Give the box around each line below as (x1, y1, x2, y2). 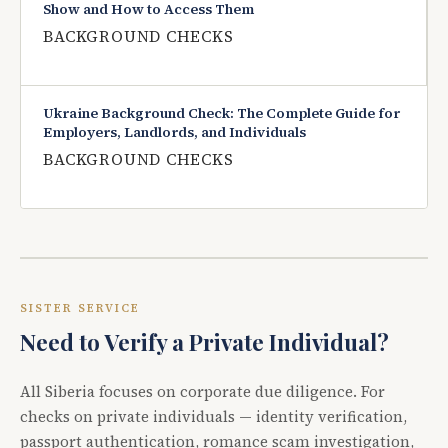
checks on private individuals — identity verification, (20, 406, 407, 427)
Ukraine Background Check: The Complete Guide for (43, 102, 401, 123)
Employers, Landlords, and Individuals (43, 121, 307, 142)
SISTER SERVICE (20, 300, 141, 317)
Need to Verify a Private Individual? (20, 326, 389, 357)
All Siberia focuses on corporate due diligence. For (20, 381, 385, 402)
